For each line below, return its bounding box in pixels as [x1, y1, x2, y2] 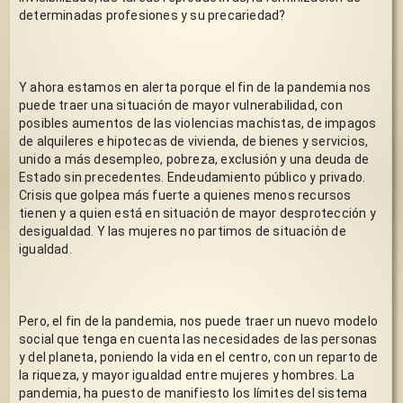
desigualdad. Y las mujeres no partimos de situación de [19, 223, 346, 238]
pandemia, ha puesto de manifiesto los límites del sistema [19, 385, 368, 400]
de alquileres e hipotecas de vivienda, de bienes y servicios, [19, 133, 369, 148]
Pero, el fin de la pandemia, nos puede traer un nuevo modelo [19, 313, 378, 328]
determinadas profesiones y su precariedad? [19, 7, 286, 22]
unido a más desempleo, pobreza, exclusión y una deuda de [19, 151, 370, 166]
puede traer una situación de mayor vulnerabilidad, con [19, 97, 343, 112]
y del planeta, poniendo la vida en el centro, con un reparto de [19, 349, 379, 364]
